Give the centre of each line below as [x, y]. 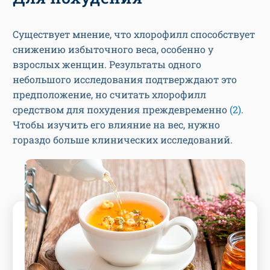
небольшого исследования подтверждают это [125, 80]
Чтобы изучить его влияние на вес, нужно [116, 125]
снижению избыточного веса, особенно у [113, 49]
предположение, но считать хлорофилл [109, 95]
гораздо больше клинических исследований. [123, 140]
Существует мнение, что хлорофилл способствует [134, 34]
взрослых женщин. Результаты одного [107, 64]
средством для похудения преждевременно [121, 110]
